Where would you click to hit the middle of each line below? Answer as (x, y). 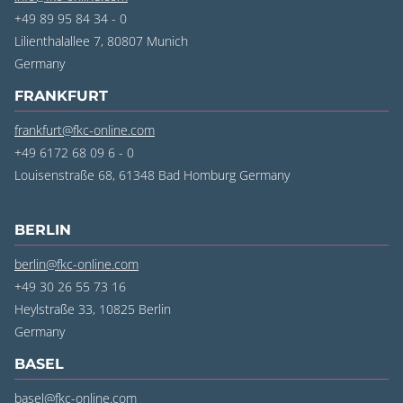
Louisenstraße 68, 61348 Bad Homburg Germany (152, 175)
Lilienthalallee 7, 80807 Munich (101, 41)
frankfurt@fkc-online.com (85, 130)
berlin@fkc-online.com (76, 264)
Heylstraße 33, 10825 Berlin (93, 309)
